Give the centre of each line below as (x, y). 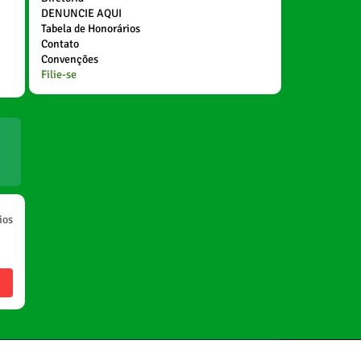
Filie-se (58, 74)
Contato (60, 44)
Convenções (69, 59)
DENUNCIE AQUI (81, 13)
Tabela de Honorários (90, 28)
